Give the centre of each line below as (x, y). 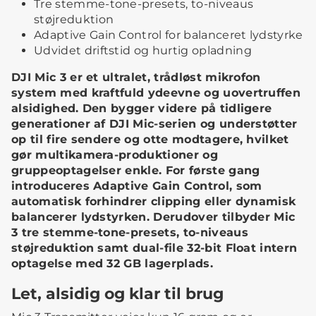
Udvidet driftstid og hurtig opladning (143, 51)
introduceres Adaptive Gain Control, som (137, 186)
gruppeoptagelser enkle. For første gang (136, 171)
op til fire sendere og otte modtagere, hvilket (150, 140)
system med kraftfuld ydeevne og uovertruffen (156, 93)
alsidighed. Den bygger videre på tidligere (142, 109)
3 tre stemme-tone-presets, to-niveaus (130, 233)
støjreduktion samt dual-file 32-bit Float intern (154, 248)
